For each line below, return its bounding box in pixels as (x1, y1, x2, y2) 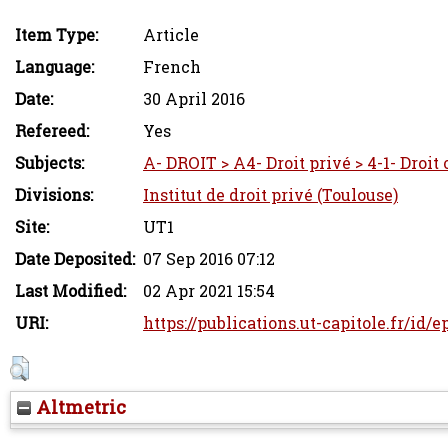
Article (143, 23, 199, 46)
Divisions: (15, 183, 93, 206)
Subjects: (15, 151, 84, 174)
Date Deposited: (15, 247, 135, 270)
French (143, 55, 201, 78)
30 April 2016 (143, 87, 245, 110)
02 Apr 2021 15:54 (143, 279, 275, 302)
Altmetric (31, 394, 126, 419)
